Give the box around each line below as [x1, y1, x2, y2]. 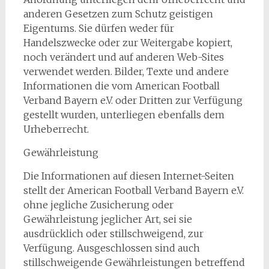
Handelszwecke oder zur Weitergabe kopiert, [23, 37, 232, 49]
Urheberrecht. [23, 123, 89, 135]
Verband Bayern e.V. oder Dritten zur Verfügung [23, 94, 243, 106]
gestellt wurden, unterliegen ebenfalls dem [23, 109, 225, 121]
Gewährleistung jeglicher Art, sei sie [23, 213, 192, 225]
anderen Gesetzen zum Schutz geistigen [23, 8, 213, 20]
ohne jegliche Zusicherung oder [23, 199, 174, 211]
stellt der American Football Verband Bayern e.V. [23, 184, 244, 196]
